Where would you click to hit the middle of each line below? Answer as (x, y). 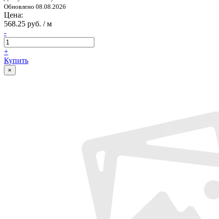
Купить (16, 60)
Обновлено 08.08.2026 (35, 6)
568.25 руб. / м (28, 23)
